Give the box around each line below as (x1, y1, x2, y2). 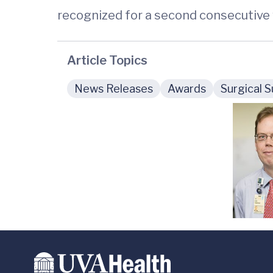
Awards (168, 82, 206, 95)
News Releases (74, 82, 153, 95)
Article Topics (67, 53, 147, 68)
